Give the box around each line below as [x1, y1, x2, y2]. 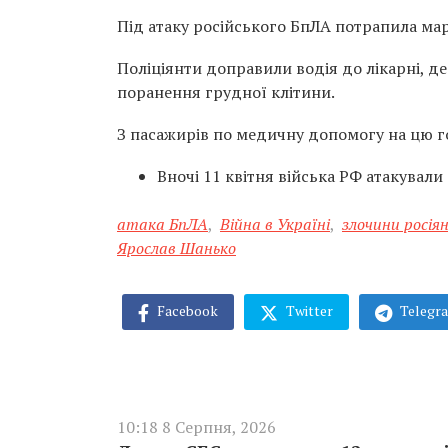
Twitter [283, 301, 333, 320]
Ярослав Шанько [117, 237, 236, 259]
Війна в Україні [220, 213, 330, 235]
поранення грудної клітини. [117, 81, 335, 103]
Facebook [154, 301, 218, 320]
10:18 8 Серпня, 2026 [117, 415, 276, 438]
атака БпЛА [117, 213, 208, 235]
